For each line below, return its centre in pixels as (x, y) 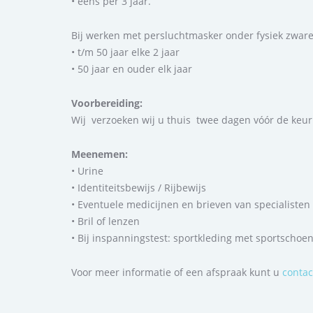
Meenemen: (100, 154)
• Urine (87, 170)
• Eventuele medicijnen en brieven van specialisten (191, 204)
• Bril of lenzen (105, 221)
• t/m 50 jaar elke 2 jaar (125, 52)
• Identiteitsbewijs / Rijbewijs (139, 187)
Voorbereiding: (107, 103)
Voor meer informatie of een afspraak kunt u (177, 272)
